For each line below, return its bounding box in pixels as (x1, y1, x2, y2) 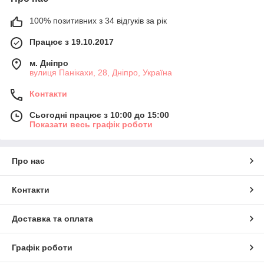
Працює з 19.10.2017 (29, 37, 114, 47)
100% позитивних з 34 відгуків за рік (29, 15, 167, 25)
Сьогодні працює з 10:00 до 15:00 (29, 110, 169, 120)
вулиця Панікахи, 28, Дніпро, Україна (29, 67, 172, 77)
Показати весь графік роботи (29, 119, 153, 129)
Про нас (12, 156, 45, 166)
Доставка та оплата (12, 213, 93, 223)
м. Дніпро (29, 58, 68, 68)
